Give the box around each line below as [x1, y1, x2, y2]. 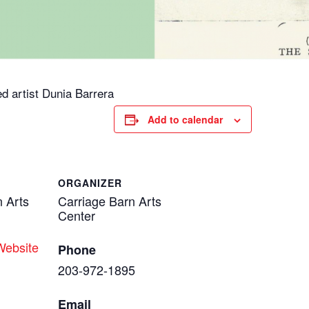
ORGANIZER [58, 176, 122, 190]
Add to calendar [148, 112, 223, 127]
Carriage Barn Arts [58, 192, 161, 210]
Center [58, 206, 95, 225]
